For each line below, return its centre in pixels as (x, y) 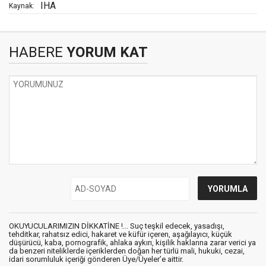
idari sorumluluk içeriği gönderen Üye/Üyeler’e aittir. (96, 259)
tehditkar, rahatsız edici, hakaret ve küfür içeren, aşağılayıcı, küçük (121, 234)
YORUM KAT (105, 52)
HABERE (36, 52)
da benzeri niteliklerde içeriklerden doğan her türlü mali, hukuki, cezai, (127, 251)
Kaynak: (22, 6)
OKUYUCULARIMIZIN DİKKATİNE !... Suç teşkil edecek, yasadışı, (117, 226)
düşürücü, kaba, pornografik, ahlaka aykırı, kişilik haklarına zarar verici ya (132, 242)
